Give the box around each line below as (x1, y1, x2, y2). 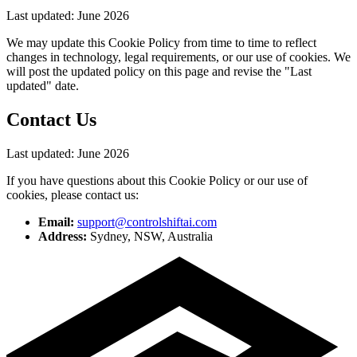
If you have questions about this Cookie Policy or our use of (6, 174, 308, 188)
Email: (38, 215, 74, 229)
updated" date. (6, 79, 79, 93)
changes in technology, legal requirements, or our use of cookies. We (6, 50, 351, 65)
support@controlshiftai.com (77, 215, 217, 229)
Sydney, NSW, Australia (87, 229, 213, 244)
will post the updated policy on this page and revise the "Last (6, 65, 312, 79)
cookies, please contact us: (6, 188, 139, 202)
